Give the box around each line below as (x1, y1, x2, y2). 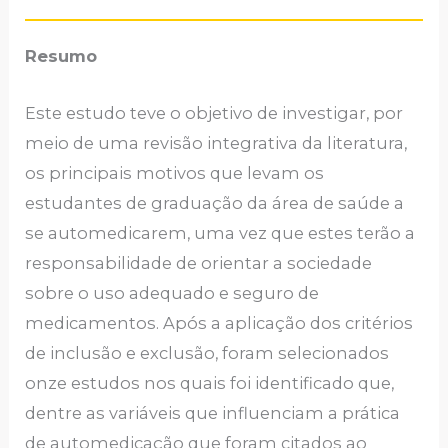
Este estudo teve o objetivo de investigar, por (25, 102, 404, 123)
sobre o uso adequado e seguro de (25, 282, 320, 303)
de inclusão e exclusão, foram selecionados (25, 342, 390, 363)
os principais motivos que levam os (25, 162, 325, 183)
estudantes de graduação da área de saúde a (25, 192, 405, 213)
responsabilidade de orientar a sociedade (25, 252, 373, 273)
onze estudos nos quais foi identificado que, (25, 372, 395, 393)
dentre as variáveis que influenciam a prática (25, 402, 401, 423)
